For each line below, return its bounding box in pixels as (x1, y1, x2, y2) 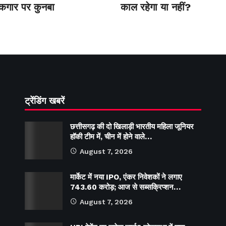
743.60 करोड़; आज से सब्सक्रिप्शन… (70, 183, 181, 192)
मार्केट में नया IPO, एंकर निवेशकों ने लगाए (70, 173, 182, 182)
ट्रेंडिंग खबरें (25, 95, 65, 106)
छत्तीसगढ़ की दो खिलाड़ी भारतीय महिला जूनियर (70, 122, 194, 132)
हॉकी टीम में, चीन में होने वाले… (70, 132, 152, 142)
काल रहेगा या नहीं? (121, 1, 191, 14)
